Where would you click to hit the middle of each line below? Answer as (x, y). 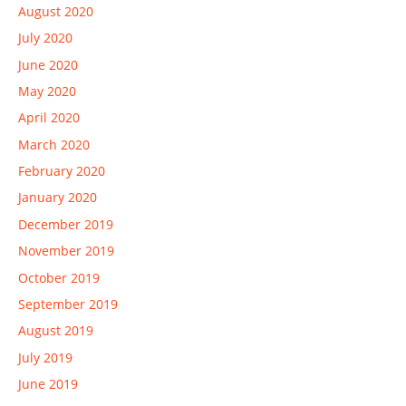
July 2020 (45, 38)
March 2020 (54, 144)
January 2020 (58, 198)
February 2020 (62, 171)
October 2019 (59, 277)
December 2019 (66, 224)
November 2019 (66, 251)
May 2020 (47, 92)
